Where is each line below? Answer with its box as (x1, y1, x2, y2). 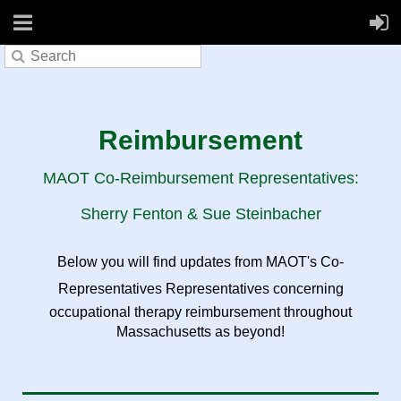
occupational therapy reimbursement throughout (49, 304, 352, 320)
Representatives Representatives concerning (57, 281, 344, 296)
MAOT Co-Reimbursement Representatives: (42, 169, 359, 187)
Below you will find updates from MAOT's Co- (57, 254, 344, 269)
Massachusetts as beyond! (116, 324, 285, 339)
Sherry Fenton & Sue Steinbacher (80, 205, 321, 223)
